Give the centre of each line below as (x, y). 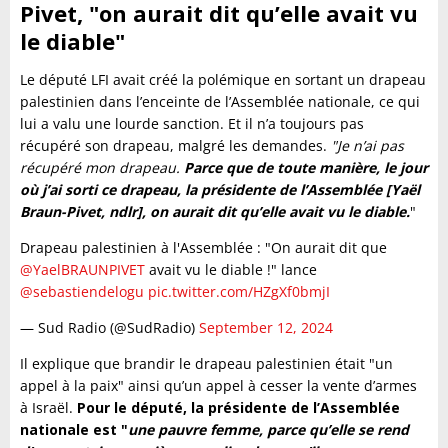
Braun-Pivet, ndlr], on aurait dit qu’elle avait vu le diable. (215, 211)
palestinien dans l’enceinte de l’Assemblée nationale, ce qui (220, 101)
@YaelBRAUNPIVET (82, 269)
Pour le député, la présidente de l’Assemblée (238, 407)
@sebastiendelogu (82, 291)
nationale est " (74, 429)
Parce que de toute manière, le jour (306, 167)
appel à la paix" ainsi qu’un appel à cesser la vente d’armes (218, 385)
